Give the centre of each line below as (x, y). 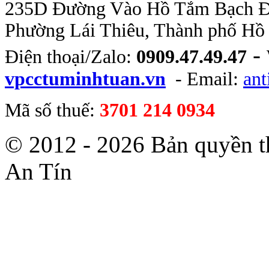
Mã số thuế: (52, 110)
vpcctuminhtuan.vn (85, 79)
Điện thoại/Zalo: (71, 57)
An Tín (38, 172)
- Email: (204, 79)
